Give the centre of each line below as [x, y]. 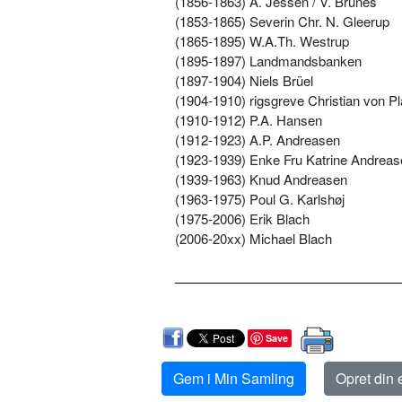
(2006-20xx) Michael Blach [253, 238]
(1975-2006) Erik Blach [242, 218]
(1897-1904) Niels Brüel [244, 80]
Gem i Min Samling [234, 378]
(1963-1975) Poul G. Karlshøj [260, 198]
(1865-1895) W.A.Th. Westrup [262, 40]
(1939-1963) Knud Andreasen [261, 179]
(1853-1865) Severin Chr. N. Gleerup [282, 21]
